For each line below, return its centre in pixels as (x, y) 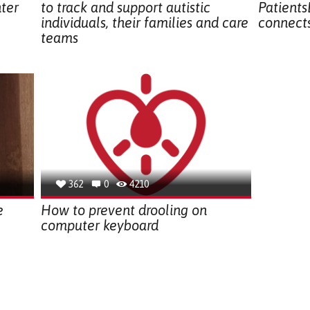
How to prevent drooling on (124, 210)
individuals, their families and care (144, 22)
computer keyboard (99, 225)
